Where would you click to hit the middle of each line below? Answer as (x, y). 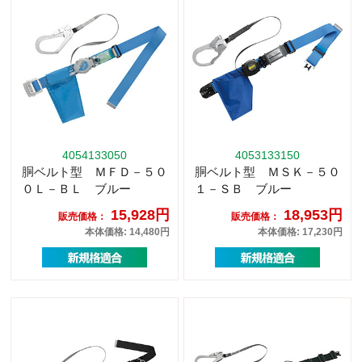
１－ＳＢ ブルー (243, 188)
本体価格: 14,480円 (127, 232)
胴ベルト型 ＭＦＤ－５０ (95, 171)
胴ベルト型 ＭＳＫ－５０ (267, 171)
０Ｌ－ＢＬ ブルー (76, 188)
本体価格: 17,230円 (300, 232)
